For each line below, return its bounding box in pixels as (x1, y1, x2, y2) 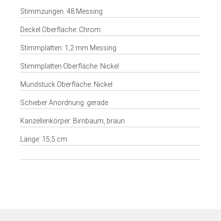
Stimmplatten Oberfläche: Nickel (20, 62, 119, 70)
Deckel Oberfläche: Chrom (20, 26, 101, 34)
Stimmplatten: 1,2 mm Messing (20, 44, 116, 52)
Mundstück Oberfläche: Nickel (20, 80, 112, 88)
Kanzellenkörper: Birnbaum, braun (20, 117, 125, 125)
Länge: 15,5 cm (20, 135, 67, 143)
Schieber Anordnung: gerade (20, 99, 108, 107)
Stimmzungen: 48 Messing (20, 7, 103, 15)
